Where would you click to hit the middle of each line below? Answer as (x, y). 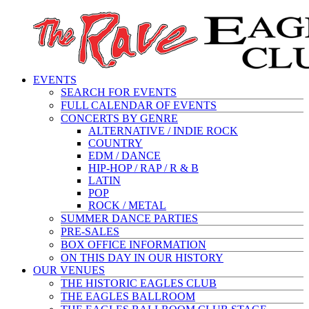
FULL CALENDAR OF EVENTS (139, 105)
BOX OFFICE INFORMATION (133, 245)
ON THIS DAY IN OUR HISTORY (142, 258)
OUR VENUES (69, 270)
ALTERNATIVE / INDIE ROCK (163, 131)
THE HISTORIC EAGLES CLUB (139, 283)
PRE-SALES (90, 231)
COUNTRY (116, 143)
